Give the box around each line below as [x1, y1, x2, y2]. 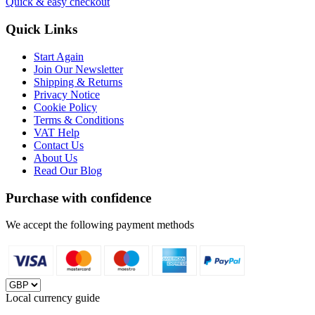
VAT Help [34, 126, 79, 139]
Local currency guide [6, 292, 100, 304]
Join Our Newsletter [34, 63, 123, 75]
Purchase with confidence [6, 190, 151, 205]
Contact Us [34, 139, 84, 151]
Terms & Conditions [34, 113, 124, 126]
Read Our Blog [34, 164, 102, 176]
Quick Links [6, 22, 77, 37]
